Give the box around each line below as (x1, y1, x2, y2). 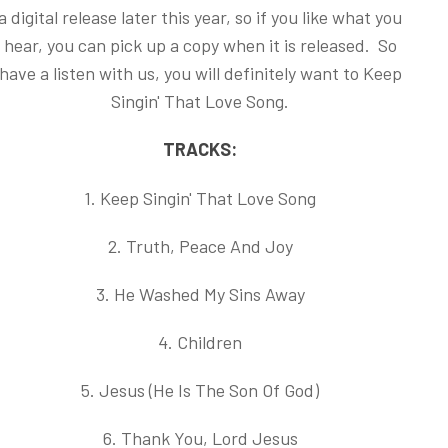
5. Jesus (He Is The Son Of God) (81, 379, 319, 401)
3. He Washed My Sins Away (95, 283, 305, 305)
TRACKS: (163, 138, 237, 160)
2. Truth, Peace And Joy (107, 235, 293, 257)
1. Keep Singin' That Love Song (84, 187, 316, 209)
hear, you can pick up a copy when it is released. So (3, 34, 397, 56)
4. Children (158, 331, 242, 353)
